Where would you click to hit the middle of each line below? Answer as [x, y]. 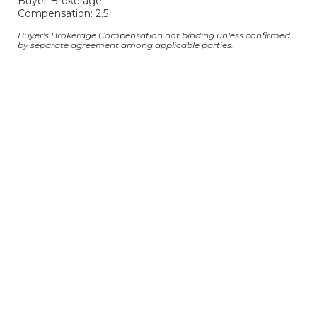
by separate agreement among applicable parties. [126, 45]
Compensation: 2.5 [63, 13]
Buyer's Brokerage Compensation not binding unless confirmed [154, 35]
